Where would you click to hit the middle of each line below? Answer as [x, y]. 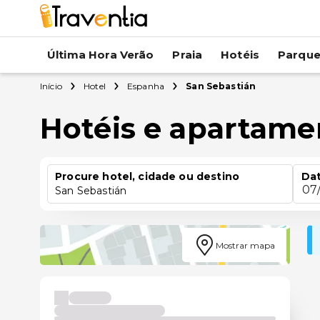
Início [51, 86]
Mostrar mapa [245, 245]
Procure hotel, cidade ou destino [147, 176]
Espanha [146, 86]
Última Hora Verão [101, 55]
